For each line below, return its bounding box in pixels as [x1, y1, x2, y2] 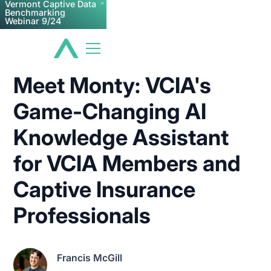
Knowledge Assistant [13, 124, 229, 151]
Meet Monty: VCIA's [13, 72, 212, 99]
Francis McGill [57, 251, 123, 264]
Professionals [13, 202, 151, 229]
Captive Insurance [13, 176, 196, 203]
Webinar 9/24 [5, 16, 61, 26]
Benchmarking [5, 7, 65, 18]
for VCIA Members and [13, 150, 241, 177]
